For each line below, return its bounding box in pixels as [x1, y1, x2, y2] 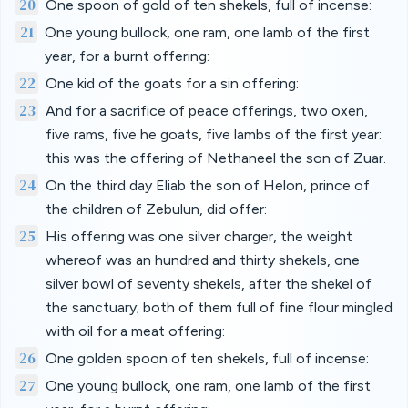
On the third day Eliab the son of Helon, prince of [46, 177, 371, 194]
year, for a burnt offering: [45, 47, 209, 65]
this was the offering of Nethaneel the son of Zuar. [45, 149, 386, 167]
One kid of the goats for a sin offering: [45, 75, 299, 92]
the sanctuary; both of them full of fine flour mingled [45, 299, 393, 316]
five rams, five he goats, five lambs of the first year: [45, 126, 382, 143]
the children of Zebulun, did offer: [46, 200, 268, 218]
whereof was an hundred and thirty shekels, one [45, 251, 360, 269]
